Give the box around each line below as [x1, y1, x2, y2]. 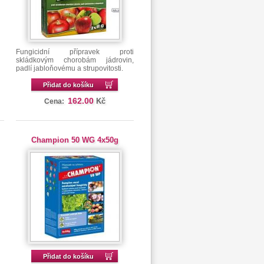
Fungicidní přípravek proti [15, 48, 134, 56]
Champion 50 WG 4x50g [31, 136, 118, 144]
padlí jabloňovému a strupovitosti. [15, 64, 123, 72]
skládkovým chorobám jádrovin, [15, 56, 134, 64]
